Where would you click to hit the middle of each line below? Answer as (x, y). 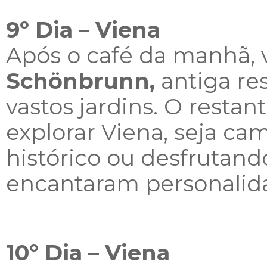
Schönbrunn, (80, 81)
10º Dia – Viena (88, 253)
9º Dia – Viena (83, 30)
